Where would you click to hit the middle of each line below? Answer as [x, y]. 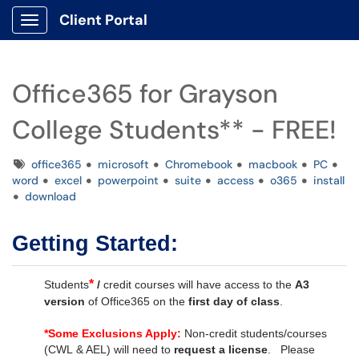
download [50, 196]
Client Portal [103, 20]
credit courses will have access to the [199, 284]
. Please [291, 349]
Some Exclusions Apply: [115, 333]
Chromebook [199, 164]
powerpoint [128, 180]
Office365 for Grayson [145, 94]
